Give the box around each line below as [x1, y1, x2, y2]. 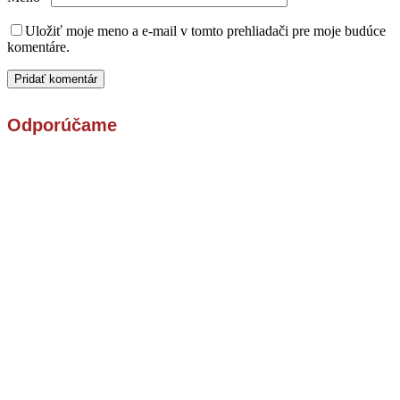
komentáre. [7, 38, 70, 54]
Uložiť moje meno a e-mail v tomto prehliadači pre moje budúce [25, 22, 386, 38]
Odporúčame [7, 114, 117, 135]
